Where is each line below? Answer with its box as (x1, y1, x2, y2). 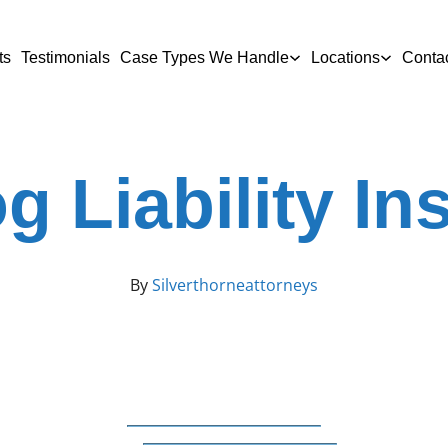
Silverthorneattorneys (148, 274, 318, 296)
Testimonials (20, 48, 110, 66)
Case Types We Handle (119, 48, 289, 66)
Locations (310, 48, 380, 66)
